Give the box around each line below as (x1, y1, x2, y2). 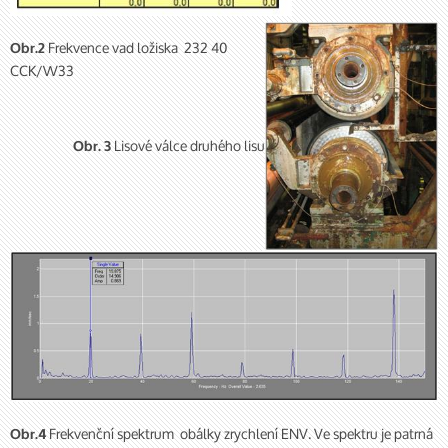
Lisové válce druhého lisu (111, 130, 265, 160)
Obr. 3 (73, 136, 111, 156)
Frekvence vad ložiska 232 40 (45, 32, 227, 62)
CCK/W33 (10, 55, 74, 85)
